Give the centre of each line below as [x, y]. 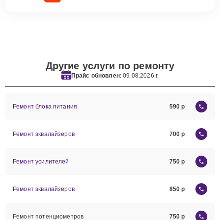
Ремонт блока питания [45, 107]
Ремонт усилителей [41, 162]
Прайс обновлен [95, 75]
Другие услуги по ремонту [110, 66]
